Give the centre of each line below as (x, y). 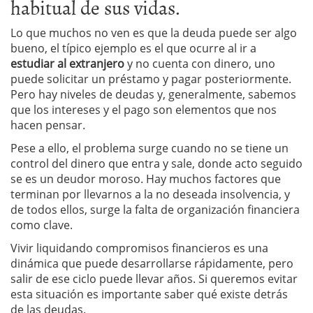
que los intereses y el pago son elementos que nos (144, 110)
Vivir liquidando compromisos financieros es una (139, 248)
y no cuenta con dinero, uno (200, 64)
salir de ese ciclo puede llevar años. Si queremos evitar (154, 279)
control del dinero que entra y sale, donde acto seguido (156, 163)
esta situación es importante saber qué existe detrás (149, 294)
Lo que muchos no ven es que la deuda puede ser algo (154, 33)
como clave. (42, 225)
